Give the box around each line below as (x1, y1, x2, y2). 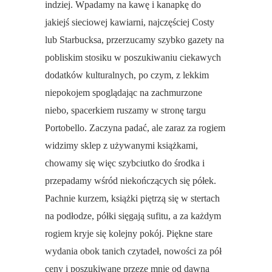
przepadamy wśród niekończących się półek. (45, 175, 216, 186)
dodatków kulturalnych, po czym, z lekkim (45, 70, 209, 81)
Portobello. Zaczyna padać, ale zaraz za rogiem (45, 123, 225, 134)
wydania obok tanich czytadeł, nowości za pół (45, 246, 222, 257)
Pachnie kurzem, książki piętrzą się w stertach (45, 193, 220, 204)
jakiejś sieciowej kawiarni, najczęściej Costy (45, 17, 214, 28)
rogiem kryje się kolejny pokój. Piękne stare (45, 228, 212, 239)
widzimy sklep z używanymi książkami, (45, 140, 198, 151)
